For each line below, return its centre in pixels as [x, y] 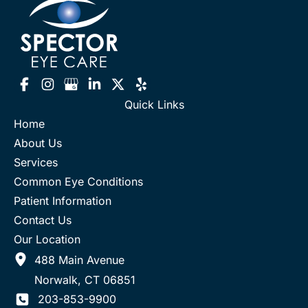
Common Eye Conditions [78, 181]
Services [36, 162]
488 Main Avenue [79, 260]
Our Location [47, 239]
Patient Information [63, 200]
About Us [38, 143]
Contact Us [43, 220]
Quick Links [154, 104]
